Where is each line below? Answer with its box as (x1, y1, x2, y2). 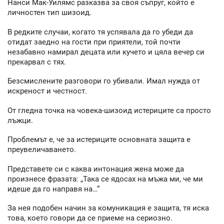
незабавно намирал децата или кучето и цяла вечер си (7, 47, 204, 56)
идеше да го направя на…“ (7, 184, 99, 193)
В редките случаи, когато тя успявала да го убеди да (7, 27, 193, 36)
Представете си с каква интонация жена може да (7, 164, 184, 173)
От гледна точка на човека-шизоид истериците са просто (7, 105, 211, 115)
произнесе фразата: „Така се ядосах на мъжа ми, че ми (7, 174, 203, 183)
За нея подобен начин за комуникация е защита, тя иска (7, 203, 209, 213)
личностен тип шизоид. (7, 8, 91, 17)
